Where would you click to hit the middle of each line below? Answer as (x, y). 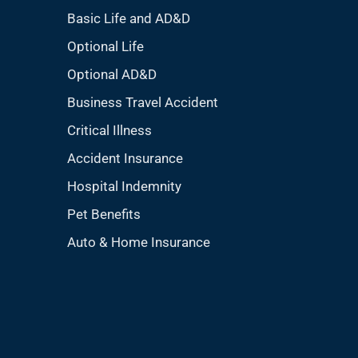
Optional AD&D (111, 74)
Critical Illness (109, 130)
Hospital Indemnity (124, 186)
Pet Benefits (103, 214)
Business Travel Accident (142, 102)
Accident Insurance (125, 158)
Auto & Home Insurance (138, 242)
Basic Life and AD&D (128, 18)
